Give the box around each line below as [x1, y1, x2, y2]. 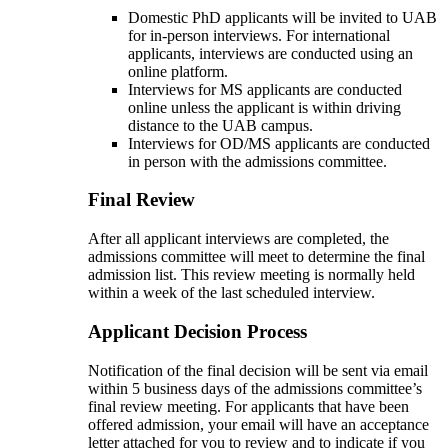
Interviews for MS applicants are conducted [128, 80, 402, 98]
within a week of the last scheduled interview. [88, 284, 375, 302]
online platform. [128, 62, 232, 80]
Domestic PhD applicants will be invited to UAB [128, 8, 437, 26]
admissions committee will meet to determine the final [88, 248, 425, 266]
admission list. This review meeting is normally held [88, 266, 415, 284]
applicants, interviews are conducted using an [128, 44, 413, 62]
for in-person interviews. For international [128, 26, 390, 44]
